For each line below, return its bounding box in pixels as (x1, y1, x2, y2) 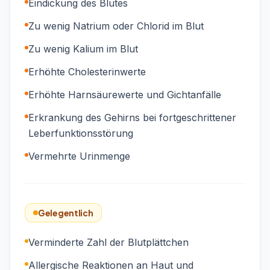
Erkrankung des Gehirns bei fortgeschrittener (28, 111, 236, 124)
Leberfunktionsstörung (28, 127, 133, 139)
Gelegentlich (38, 207, 93, 218)
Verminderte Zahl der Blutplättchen (28, 236, 189, 248)
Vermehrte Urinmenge (28, 150, 130, 162)
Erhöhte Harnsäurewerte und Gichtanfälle (28, 89, 221, 101)
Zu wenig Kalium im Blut (28, 43, 138, 55)
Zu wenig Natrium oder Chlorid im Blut (28, 20, 204, 32)
